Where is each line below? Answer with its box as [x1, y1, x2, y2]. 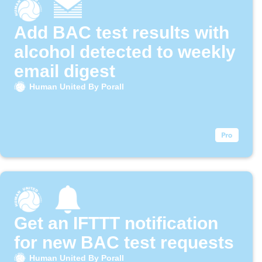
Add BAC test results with [14, 23, 229, 43]
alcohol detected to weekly [14, 42, 236, 62]
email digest [14, 61, 115, 81]
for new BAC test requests [14, 233, 234, 253]
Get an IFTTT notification [14, 213, 218, 233]
